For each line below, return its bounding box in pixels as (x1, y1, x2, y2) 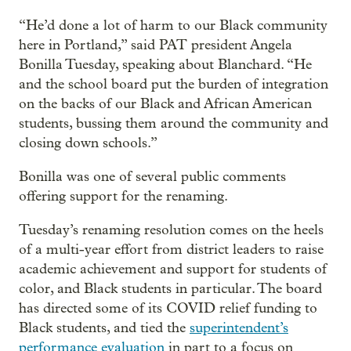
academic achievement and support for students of (19, 260, 327, 277)
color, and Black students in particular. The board (19, 280, 322, 297)
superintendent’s (190, 319, 288, 336)
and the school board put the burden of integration (19, 75, 328, 92)
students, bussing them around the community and (19, 114, 328, 132)
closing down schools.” (19, 134, 157, 151)
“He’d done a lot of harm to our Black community (19, 16, 327, 34)
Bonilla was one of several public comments (19, 168, 286, 185)
